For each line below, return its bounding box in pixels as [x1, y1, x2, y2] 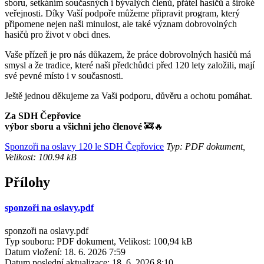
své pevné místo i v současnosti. [5, 70, 123, 81]
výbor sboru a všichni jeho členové [5, 121, 142, 131]
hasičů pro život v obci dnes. [5, 29, 111, 39]
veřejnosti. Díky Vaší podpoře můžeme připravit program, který [5, 8, 240, 18]
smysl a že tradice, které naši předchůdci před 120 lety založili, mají [5, 60, 255, 70]
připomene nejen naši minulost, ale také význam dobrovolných [5, 18, 237, 29]
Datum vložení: [5, 247, 62, 258]
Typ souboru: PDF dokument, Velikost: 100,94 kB [5, 236, 193, 247]
